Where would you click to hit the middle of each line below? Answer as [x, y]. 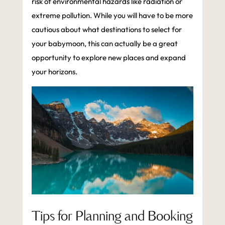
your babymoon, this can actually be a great [104, 43]
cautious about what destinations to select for [106, 29]
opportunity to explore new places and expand [108, 57]
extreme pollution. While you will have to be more [112, 15]
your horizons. [54, 71]
